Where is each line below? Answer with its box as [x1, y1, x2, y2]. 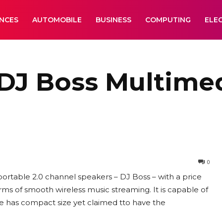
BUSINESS [96, 15, 131, 24]
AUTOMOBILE [32, 15, 82, 24]
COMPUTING [145, 15, 191, 24]
